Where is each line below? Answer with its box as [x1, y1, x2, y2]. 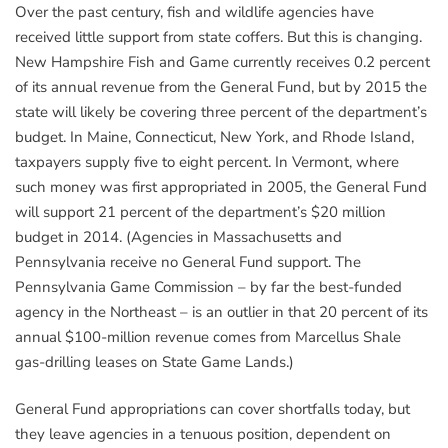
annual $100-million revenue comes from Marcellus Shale [15, 326, 401, 347]
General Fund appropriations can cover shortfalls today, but [15, 399, 410, 420]
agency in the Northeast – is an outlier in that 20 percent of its [15, 301, 428, 322]
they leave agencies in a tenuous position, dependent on [15, 424, 391, 445]
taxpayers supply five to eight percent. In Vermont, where [15, 151, 399, 172]
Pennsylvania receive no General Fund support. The [15, 251, 361, 272]
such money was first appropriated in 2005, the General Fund [15, 176, 427, 197]
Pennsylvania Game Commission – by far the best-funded [15, 276, 402, 297]
